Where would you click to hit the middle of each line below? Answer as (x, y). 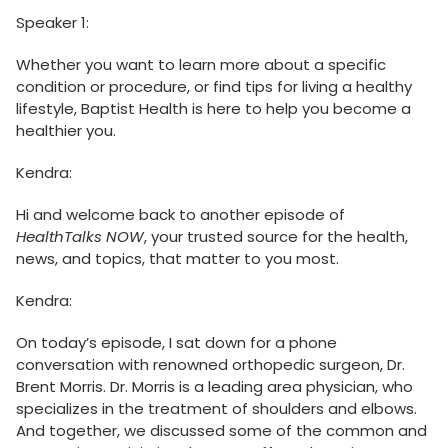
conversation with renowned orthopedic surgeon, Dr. (210, 365)
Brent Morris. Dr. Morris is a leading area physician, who (214, 387)
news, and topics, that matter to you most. (177, 259)
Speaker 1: (52, 23)
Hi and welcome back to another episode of (180, 215)
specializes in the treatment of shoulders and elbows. (216, 409)
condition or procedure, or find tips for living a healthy (214, 87)
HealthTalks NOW (80, 237)
